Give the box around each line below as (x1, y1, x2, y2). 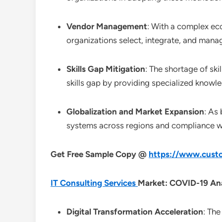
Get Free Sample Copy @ (51, 149, 149, 159)
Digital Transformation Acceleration (66, 207, 203, 217)
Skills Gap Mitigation (66, 64, 145, 74)
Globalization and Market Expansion (66, 107, 204, 116)
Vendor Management (66, 21, 147, 31)
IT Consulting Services (51, 178, 138, 188)
